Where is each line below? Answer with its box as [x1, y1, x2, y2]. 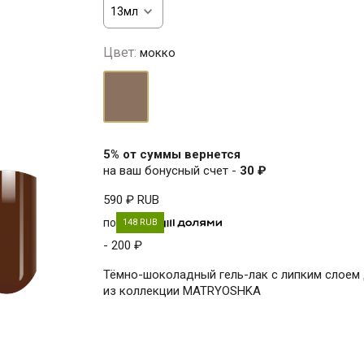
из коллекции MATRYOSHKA [103, 283, 261, 298]
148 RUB [123, 216, 158, 227]
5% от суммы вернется [103, 146, 240, 162]
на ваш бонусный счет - [103, 162, 240, 178]
